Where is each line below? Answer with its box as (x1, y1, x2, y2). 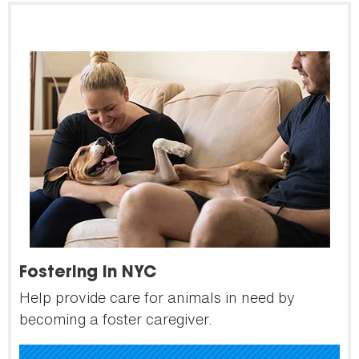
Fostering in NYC (19, 265, 156, 282)
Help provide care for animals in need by (19, 287, 295, 309)
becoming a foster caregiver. (19, 309, 212, 330)
